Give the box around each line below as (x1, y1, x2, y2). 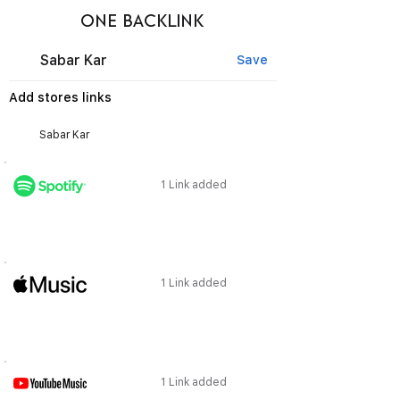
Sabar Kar (40, 51, 107, 69)
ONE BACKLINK (80, 9, 204, 32)
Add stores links (9, 90, 112, 104)
